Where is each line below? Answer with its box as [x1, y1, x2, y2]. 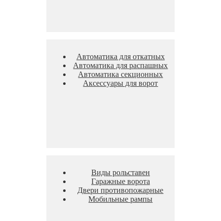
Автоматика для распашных [73, 61, 168, 70]
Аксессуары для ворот [83, 78, 158, 87]
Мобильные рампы [88, 194, 153, 203]
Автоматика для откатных [76, 52, 165, 61]
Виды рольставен [91, 168, 150, 177]
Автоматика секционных [78, 70, 163, 78]
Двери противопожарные [77, 185, 164, 194]
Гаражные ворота [91, 177, 150, 185]
